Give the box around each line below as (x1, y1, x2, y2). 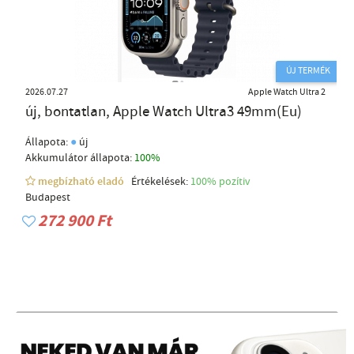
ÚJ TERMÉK (286, 64, 330, 77)
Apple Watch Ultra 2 (248, 85, 326, 99)
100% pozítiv (190, 174, 253, 189)
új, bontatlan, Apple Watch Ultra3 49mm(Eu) (25, 101, 302, 122)
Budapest (25, 190, 70, 205)
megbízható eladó (38, 174, 126, 189)
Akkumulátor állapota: (25, 150, 134, 165)
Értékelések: (126, 174, 190, 189)
